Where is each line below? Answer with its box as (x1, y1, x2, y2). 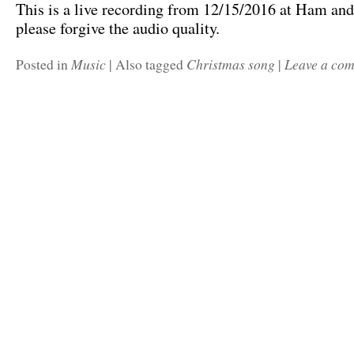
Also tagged (115, 55, 186, 73)
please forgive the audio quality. (16, 17, 220, 39)
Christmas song (186, 55, 275, 73)
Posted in (16, 55, 71, 73)
